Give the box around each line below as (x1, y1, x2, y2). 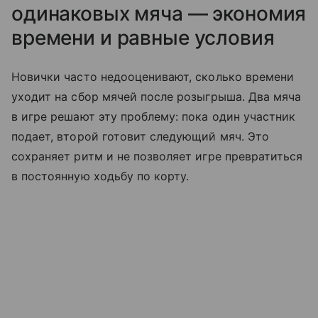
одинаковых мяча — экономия (11, 1, 307, 26)
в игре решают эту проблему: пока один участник (11, 109, 296, 124)
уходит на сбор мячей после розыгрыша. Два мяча (11, 89, 302, 104)
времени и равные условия (11, 26, 275, 50)
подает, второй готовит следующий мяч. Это (11, 129, 269, 144)
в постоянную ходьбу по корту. (11, 169, 190, 184)
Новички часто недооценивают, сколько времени (11, 70, 295, 84)
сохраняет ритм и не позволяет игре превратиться (11, 149, 303, 164)
